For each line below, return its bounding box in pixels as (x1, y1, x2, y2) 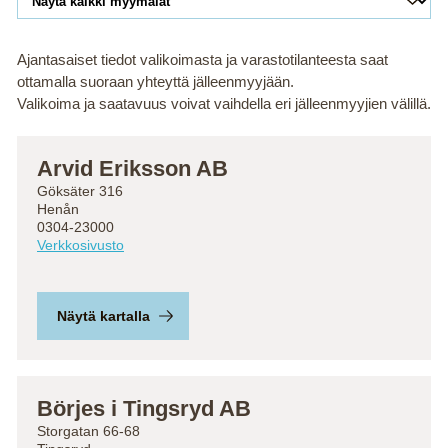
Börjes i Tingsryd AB (37, 396, 251, 421)
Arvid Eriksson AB (37, 156, 228, 181)
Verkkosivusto (37, 237, 124, 253)
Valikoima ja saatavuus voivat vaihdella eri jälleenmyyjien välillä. (17, 95, 431, 112)
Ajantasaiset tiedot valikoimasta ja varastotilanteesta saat (17, 51, 388, 68)
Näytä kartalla (57, 308, 150, 324)
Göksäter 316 (37, 183, 123, 199)
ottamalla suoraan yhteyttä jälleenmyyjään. (17, 73, 294, 90)
